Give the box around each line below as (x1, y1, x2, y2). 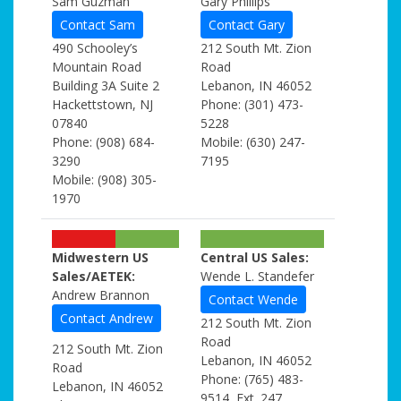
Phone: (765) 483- (200, 371, 303, 388)
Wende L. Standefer (200, 268, 314, 285)
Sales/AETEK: (52, 268, 135, 285)
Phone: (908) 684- (52, 133, 155, 150)
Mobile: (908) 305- (52, 171, 157, 188)
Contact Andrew (60, 310, 153, 327)
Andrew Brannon (52, 286, 149, 303)
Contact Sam (60, 16, 135, 33)
